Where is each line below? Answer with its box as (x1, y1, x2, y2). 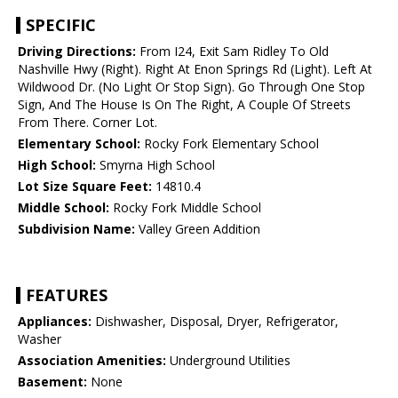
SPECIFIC (26, 14, 96, 36)
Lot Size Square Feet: (18, 178, 152, 195)
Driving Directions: (18, 43, 136, 60)
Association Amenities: (18, 352, 166, 370)
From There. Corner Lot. (18, 114, 157, 131)
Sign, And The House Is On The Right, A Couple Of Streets (18, 96, 351, 114)
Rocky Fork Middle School (109, 199, 261, 217)
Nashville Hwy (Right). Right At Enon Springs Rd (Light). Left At (18, 60, 372, 78)
